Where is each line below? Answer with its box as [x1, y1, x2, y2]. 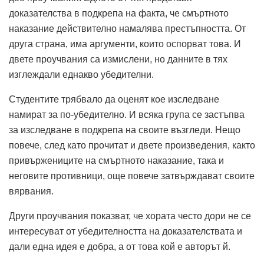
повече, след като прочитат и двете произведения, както [9, 140, 255, 151]
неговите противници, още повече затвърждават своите [9, 171, 255, 181]
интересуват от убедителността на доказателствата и [9, 226, 242, 237]
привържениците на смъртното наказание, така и [9, 156, 224, 166]
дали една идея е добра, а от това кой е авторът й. [9, 242, 230, 252]
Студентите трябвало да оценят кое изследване [9, 94, 219, 105]
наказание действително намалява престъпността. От [9, 24, 246, 34]
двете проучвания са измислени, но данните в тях [9, 54, 227, 65]
